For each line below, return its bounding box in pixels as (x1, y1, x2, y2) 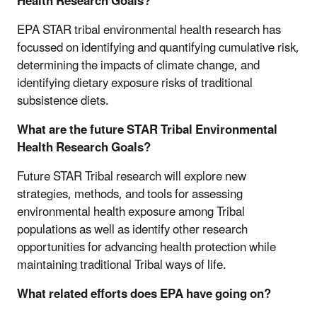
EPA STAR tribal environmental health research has (17, 18, 281, 44)
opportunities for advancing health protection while (17, 235, 276, 261)
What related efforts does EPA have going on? (17, 282, 271, 308)
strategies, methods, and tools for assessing (17, 182, 243, 208)
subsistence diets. (17, 88, 109, 115)
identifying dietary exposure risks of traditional (17, 71, 253, 97)
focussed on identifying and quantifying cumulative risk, (17, 35, 299, 62)
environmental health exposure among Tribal (17, 200, 245, 226)
